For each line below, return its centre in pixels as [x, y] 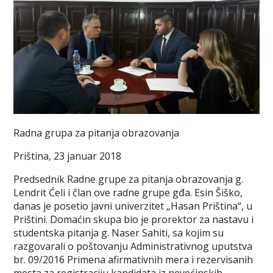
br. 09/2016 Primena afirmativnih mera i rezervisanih [133, 260]
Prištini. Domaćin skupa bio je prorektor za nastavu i [134, 220]
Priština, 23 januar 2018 [68, 156]
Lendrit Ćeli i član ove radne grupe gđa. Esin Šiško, [128, 193]
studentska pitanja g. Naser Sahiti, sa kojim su [119, 233]
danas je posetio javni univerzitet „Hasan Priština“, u [133, 206]
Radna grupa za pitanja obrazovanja [97, 133]
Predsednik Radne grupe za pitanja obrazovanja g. [129, 179]
